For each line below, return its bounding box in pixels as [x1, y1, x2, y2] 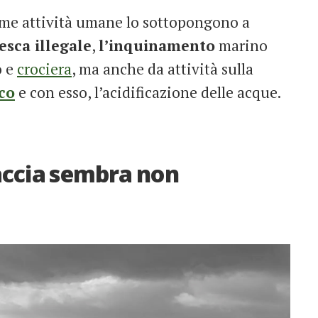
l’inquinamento [99, 35, 215, 55]
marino [215, 35, 268, 55]
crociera [17, 58, 72, 79]
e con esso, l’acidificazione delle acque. [15, 82, 281, 102]
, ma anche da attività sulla [72, 58, 253, 79]
